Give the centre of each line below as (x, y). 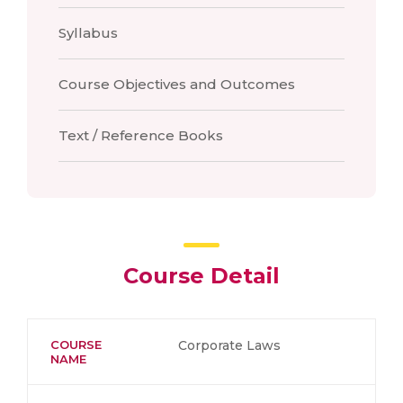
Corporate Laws (229, 345)
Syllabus (88, 33)
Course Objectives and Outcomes (177, 84)
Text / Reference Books (141, 135)
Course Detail (201, 276)
